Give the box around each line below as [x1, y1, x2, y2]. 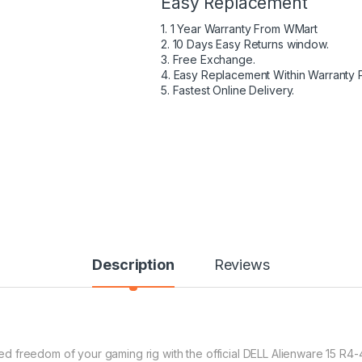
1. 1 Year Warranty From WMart [161, 22, 318, 36]
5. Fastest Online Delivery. [161, 83, 295, 97]
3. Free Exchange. [161, 53, 255, 66]
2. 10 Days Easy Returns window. [161, 37, 329, 51]
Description [92, 256, 175, 273]
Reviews [213, 256, 270, 273]
